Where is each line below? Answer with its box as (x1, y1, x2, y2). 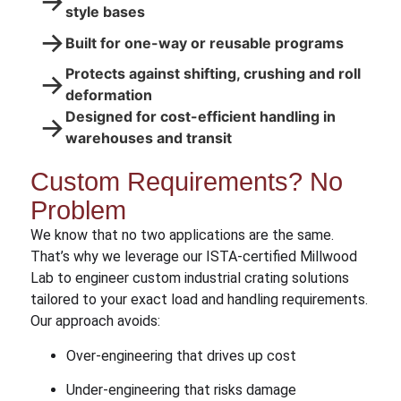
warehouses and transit (64, 129, 232, 148)
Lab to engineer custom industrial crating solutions (30, 269, 349, 287)
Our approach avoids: (30, 312, 160, 330)
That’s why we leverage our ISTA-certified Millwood (30, 248, 357, 266)
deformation (64, 86, 152, 105)
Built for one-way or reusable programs (64, 33, 344, 52)
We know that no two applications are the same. (30, 226, 334, 244)
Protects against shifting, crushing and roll (64, 64, 361, 83)
